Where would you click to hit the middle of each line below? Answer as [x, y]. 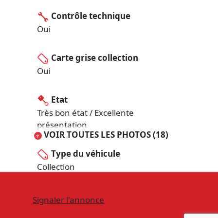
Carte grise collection [94, 58]
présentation [62, 125]
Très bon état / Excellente [85, 113]
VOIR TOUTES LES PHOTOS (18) [105, 135]
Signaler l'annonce [69, 200]
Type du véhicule [85, 154]
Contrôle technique [91, 16]
